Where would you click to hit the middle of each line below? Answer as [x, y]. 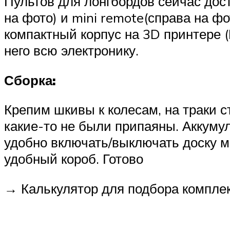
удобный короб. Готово [74, 159]
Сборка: [30, 80]
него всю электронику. [71, 51]
